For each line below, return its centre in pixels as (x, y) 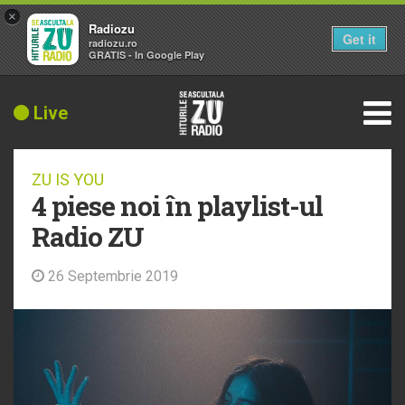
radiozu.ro (113, 43)
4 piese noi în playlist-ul (177, 205)
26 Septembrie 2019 (111, 276)
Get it (359, 39)
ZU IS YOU (68, 179)
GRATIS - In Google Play (146, 55)
